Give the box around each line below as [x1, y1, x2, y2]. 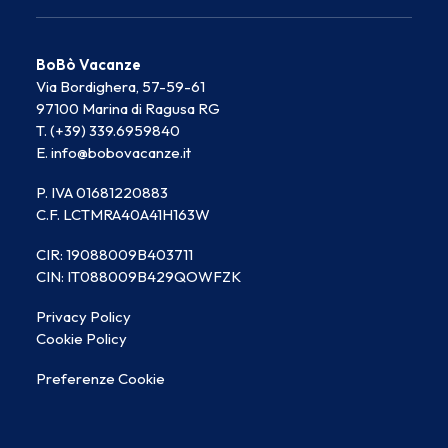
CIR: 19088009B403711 [36, 245, 193, 264]
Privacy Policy [36, 307, 131, 326]
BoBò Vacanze [36, 55, 141, 74]
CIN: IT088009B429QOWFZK [36, 267, 241, 286]
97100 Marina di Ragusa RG [36, 99, 220, 118]
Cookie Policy [36, 329, 127, 348]
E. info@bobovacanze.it [36, 143, 191, 162]
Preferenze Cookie [36, 369, 165, 388]
